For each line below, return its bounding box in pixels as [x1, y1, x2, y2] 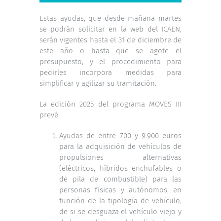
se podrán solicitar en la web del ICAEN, [39, 24, 182, 34]
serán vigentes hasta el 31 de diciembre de [39, 35, 182, 44]
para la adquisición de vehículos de [59, 142, 182, 151]
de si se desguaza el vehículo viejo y [59, 207, 182, 216]
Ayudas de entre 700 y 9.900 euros [59, 131, 182, 140]
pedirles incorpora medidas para [39, 68, 182, 77]
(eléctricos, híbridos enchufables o [59, 163, 182, 173]
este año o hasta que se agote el [39, 46, 182, 55]
